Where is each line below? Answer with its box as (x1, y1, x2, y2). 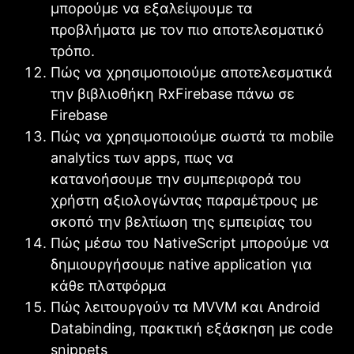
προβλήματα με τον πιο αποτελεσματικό (51, 21, 324, 38)
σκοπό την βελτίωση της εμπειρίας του (51, 213, 313, 230)
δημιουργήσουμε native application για (51, 255, 312, 273)
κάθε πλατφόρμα (51, 277, 167, 294)
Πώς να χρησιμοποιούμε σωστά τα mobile (51, 127, 333, 145)
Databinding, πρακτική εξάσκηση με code (51, 319, 333, 337)
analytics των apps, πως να (51, 149, 234, 166)
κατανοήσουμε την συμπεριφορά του (51, 170, 302, 187)
